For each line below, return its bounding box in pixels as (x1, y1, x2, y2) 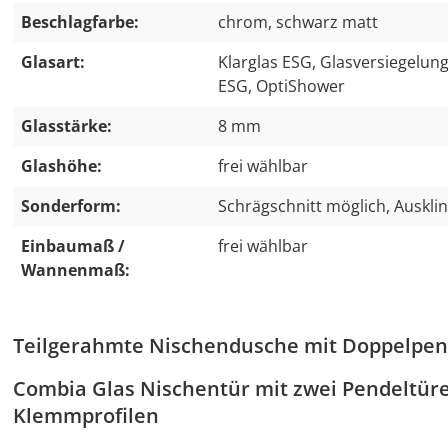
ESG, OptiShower (218, 75, 345, 97)
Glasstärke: (21, 115, 112, 137)
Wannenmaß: (21, 259, 130, 281)
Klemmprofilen (13, 402, 159, 429)
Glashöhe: (21, 155, 102, 177)
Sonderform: (21, 195, 121, 217)
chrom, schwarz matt (218, 11, 378, 33)
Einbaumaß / (21, 235, 125, 257)
